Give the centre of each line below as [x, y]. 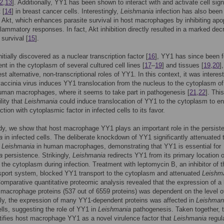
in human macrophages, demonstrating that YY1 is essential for [128, 146]
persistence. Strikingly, [37, 155]
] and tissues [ [183, 65]
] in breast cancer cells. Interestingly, [66, 11]
